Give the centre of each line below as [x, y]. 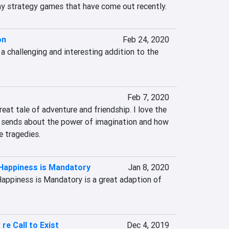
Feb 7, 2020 [148, 97]
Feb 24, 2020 [146, 39]
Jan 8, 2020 [148, 167]
